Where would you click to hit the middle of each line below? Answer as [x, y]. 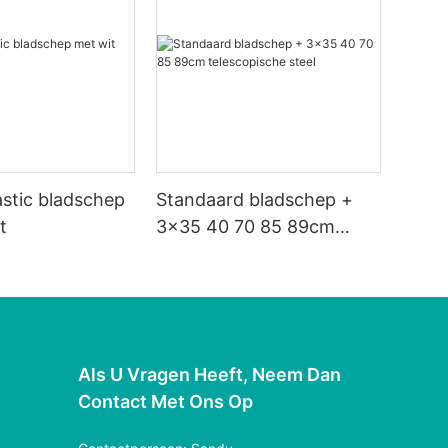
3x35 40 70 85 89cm [246, 227]
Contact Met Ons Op [166, 401]
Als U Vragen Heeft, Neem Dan [210, 374]
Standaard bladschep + [255, 200]
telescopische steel [237, 254]
